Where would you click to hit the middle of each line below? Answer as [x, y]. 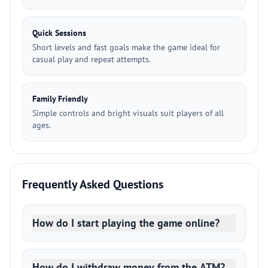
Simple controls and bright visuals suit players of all [128, 113]
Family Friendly [60, 99]
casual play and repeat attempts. [92, 59]
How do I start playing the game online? [126, 223]
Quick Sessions [59, 33]
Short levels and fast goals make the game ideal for [126, 47]
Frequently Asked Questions [93, 184]
